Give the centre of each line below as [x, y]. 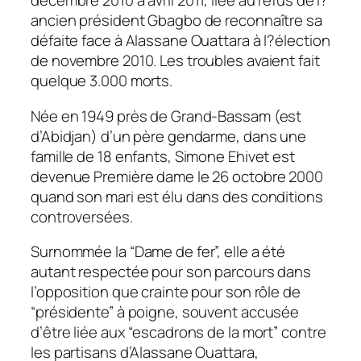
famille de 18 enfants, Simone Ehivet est [163, 156]
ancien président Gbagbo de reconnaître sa [176, 21]
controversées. [82, 216]
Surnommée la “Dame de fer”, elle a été [158, 252]
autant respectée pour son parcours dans [171, 272]
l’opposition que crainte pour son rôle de [166, 292]
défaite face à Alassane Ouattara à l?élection [180, 41]
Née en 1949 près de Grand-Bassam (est [166, 116]
